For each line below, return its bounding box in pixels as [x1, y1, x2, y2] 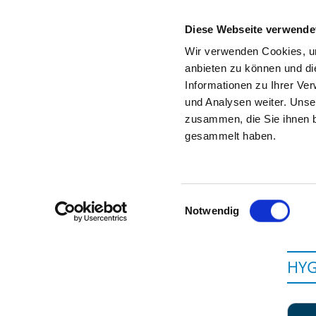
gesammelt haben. [185, 130, 276, 142]
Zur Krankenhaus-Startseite [105, 90, 252, 107]
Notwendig [185, 205, 240, 217]
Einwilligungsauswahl [184, 195, 284, 208]
